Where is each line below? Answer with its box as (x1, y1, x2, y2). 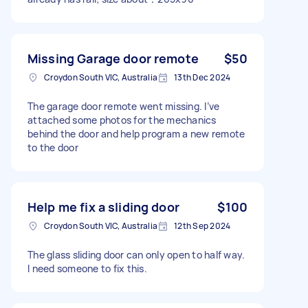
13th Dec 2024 (174, 71, 231, 83)
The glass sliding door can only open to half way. (27, 247, 245, 261)
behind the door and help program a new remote (27, 126, 245, 140)
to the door (27, 140, 78, 154)
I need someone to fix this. (27, 261, 147, 275)
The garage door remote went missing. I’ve (27, 99, 220, 113)
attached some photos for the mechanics (27, 113, 217, 126)
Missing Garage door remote (27, 49, 199, 67)
